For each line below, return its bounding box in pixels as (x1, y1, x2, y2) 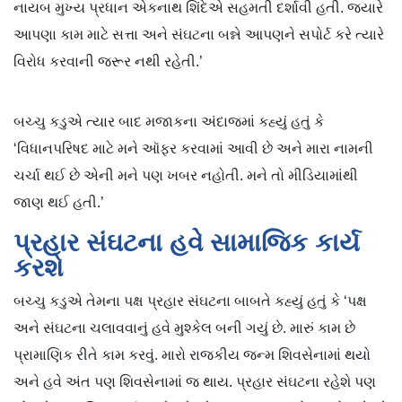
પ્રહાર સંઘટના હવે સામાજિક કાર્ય (13, 229, 360, 258)
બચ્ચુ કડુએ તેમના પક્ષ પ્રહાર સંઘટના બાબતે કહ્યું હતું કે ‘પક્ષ (13, 293, 367, 310)
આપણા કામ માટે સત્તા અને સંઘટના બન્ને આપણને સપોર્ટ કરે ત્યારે (13, 27, 384, 43)
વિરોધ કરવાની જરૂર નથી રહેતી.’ (13, 54, 203, 70)
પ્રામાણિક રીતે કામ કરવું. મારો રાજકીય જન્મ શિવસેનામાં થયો (13, 347, 371, 363)
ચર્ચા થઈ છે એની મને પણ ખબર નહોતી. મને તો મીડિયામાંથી (13, 168, 358, 184)
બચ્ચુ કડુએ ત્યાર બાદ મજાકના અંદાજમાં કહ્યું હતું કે (13, 114, 324, 130)
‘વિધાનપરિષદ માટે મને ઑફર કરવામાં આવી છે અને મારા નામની (13, 141, 373, 157)
